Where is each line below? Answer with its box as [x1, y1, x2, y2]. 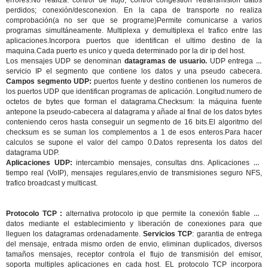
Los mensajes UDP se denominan [6, 57, 124, 65]
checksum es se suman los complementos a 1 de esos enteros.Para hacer [6, 128, 262, 136]
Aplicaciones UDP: [6, 159, 72, 167]
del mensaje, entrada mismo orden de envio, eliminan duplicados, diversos [6, 240, 262, 248]
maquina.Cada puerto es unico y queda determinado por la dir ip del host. [6, 47, 245, 55]
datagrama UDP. [6, 148, 59, 157]
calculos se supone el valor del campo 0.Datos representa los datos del [6, 138, 262, 147]
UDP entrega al [209, 57, 263, 65]
